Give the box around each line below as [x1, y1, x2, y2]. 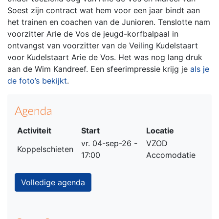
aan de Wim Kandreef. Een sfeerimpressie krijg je [7, 64, 188, 74]
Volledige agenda [21, 177, 85, 188]
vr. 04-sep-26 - [81, 138, 137, 149]
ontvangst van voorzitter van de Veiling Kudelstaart [7, 41, 198, 51]
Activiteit [17, 126, 51, 136]
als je [188, 64, 209, 74]
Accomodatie [146, 150, 196, 160]
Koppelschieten [17, 144, 73, 154]
